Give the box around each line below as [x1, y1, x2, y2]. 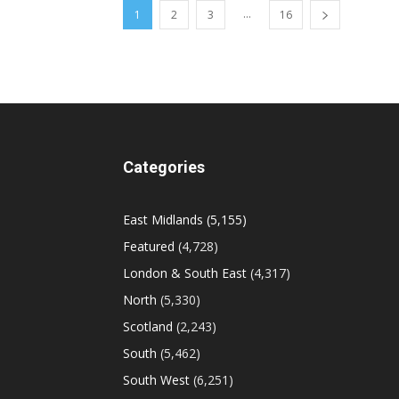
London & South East [123, 265, 247, 281]
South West [123, 371, 190, 388]
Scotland [123, 318, 173, 335]
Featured [123, 238, 175, 255]
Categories [123, 158, 205, 176]
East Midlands [123, 211, 203, 228]
